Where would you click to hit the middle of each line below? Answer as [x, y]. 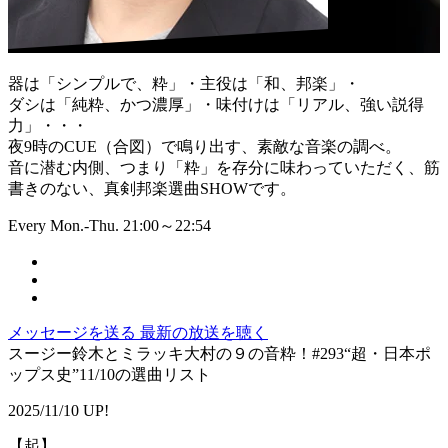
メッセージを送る [74, 333]
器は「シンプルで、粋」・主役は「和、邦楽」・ [184, 84]
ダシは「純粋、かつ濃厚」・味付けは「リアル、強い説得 [216, 105]
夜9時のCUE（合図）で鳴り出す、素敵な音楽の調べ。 [204, 147]
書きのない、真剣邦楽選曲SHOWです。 [152, 189]
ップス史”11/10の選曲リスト [109, 375]
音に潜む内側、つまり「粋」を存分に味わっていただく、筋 [224, 168]
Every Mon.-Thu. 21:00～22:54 [109, 226]
